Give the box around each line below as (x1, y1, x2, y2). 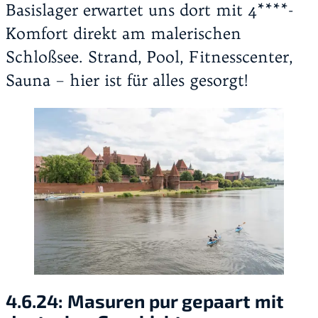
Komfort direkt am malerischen (6, 23, 241, 43)
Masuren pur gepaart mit (67, 290, 284, 312)
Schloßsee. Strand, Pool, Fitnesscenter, (6, 46, 293, 67)
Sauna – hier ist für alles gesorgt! (6, 70, 248, 90)
